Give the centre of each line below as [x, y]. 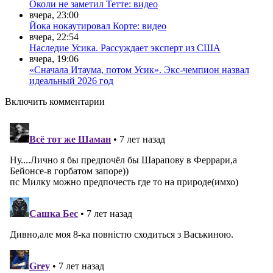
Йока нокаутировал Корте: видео [98, 26]
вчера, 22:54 [54, 37]
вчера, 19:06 [54, 58]
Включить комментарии [55, 101]
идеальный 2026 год [71, 80]
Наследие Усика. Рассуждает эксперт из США [125, 48]
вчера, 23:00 [54, 15]
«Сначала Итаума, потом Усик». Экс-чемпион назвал [139, 69]
